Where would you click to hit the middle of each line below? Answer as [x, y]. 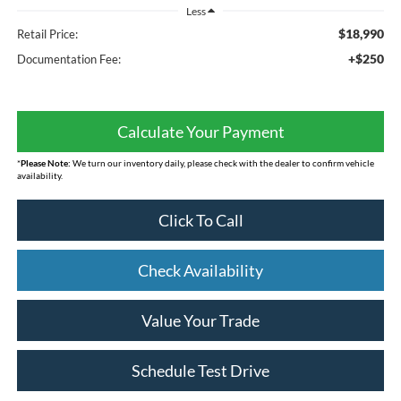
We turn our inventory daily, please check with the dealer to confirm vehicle [222, 163]
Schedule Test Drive [200, 371]
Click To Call [200, 221]
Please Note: [45, 163]
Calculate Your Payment [200, 132]
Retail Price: [47, 34]
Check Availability [200, 271]
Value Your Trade [200, 321]
